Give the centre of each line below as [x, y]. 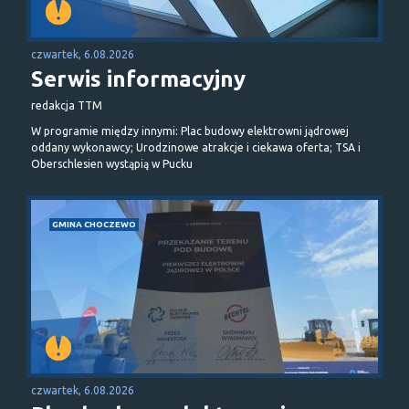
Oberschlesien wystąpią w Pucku [112, 163]
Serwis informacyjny [138, 79]
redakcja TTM [67, 105]
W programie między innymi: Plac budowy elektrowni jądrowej [190, 131]
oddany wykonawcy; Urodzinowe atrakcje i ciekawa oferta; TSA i [196, 147]
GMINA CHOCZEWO [94, 224]
